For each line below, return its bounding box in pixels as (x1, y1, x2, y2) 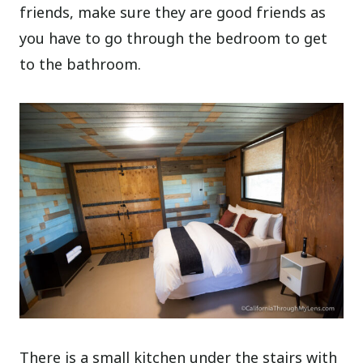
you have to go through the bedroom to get (19, 28, 328, 49)
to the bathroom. (19, 54, 142, 75)
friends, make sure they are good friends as (19, 2, 327, 23)
